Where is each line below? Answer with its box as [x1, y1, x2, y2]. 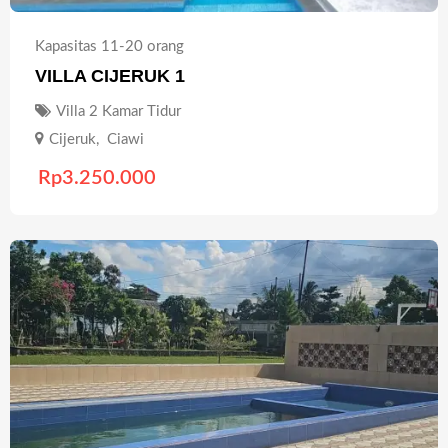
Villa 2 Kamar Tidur [56, 104, 181, 120]
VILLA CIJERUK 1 [35, 66, 185, 87]
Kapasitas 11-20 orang [35, 39, 184, 55]
